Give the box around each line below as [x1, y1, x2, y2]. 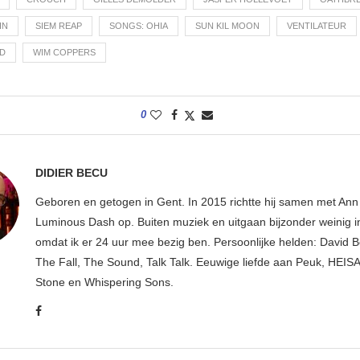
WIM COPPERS [33, 47, 96, 57]
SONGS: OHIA [109, 20, 168, 31]
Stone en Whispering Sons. [35, 275, 174, 288]
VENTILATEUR [287, 20, 346, 31]
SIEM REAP [35, 20, 82, 31]
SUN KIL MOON [195, 20, 260, 31]
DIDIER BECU [35, 166, 108, 179]
